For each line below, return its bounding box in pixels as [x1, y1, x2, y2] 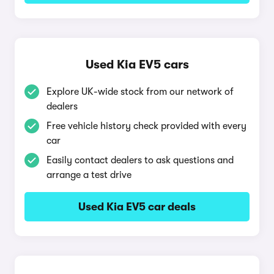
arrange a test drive [46, 169, 131, 180]
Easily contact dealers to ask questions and [46, 155, 234, 166]
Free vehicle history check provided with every [46, 120, 246, 131]
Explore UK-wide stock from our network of [46, 86, 234, 97]
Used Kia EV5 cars [85, 57, 189, 72]
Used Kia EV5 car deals [78, 201, 196, 213]
